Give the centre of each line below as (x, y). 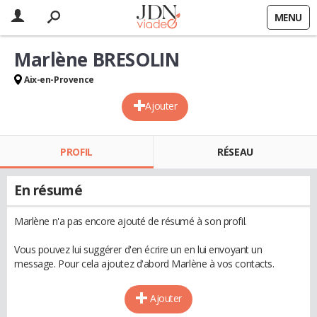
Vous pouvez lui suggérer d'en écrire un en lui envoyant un (138, 249)
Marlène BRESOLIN (97, 59)
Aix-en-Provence (59, 80)
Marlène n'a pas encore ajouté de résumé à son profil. (131, 221)
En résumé (48, 190)
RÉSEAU (235, 152)
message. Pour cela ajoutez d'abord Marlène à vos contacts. (144, 264)
